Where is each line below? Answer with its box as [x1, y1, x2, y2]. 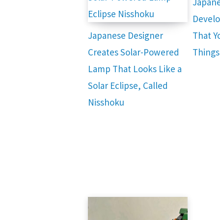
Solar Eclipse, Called [87, 80, 168, 92]
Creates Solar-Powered [87, 46, 179, 58]
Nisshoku [87, 96, 124, 109]
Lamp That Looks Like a [87, 63, 182, 75]
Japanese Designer [87, 29, 163, 42]
